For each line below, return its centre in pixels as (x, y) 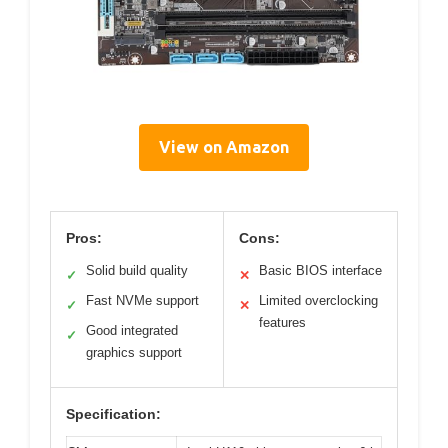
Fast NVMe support (142, 300)
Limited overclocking (318, 300)
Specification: (113, 413)
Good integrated (132, 330)
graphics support (134, 352)
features (282, 322)
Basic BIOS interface (320, 270)
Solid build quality (137, 270)
